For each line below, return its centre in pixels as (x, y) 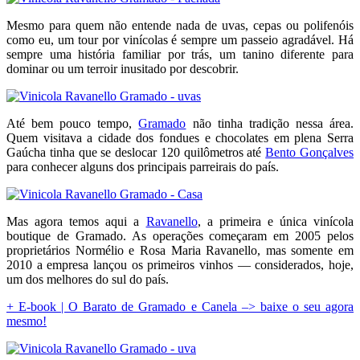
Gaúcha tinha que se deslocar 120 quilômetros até (136, 152)
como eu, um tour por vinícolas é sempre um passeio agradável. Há (180, 39)
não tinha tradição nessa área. (270, 123)
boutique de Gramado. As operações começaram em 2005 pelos (180, 235)
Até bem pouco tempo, (73, 123)
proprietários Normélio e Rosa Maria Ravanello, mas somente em (180, 250)
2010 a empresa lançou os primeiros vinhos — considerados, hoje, (180, 264)
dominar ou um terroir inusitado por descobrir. (123, 68)
